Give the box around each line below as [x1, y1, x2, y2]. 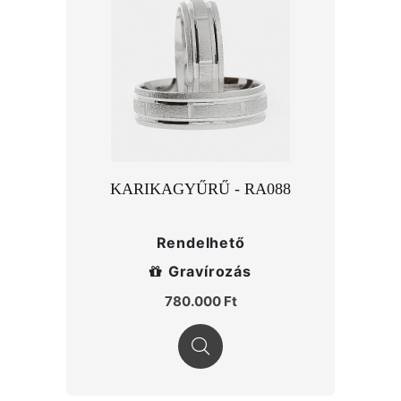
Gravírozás [167, 262, 252, 280]
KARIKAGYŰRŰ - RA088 [110, 180, 291, 198]
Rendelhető [156, 234, 245, 252]
